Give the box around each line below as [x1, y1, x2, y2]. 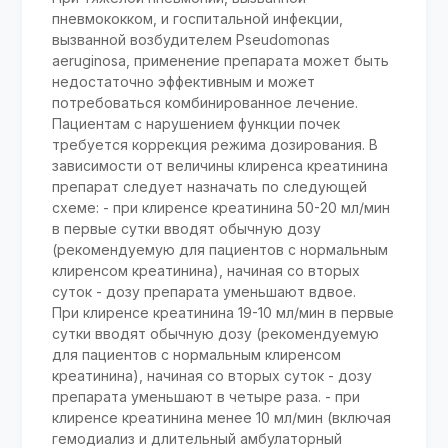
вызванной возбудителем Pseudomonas [52, 30, 331, 48]
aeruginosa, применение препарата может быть [52, 51, 390, 69]
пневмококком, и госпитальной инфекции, [52, 9, 344, 27]
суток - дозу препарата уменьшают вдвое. [52, 282, 357, 300]
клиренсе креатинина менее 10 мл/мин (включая [52, 408, 392, 426]
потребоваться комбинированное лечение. [52, 93, 359, 111]
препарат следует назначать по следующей [52, 177, 368, 195]
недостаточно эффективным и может [52, 72, 316, 90]
